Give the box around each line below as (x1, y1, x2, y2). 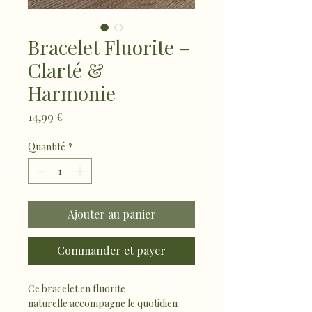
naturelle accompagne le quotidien (28, 297, 180, 310)
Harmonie (28, 80, 116, 106)
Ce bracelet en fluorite (28, 282, 127, 295)
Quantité (28, 140, 65, 153)
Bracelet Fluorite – (28, 34, 191, 60)
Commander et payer (57, 243, 166, 258)
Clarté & (28, 57, 104, 83)
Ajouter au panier (67, 207, 156, 221)
